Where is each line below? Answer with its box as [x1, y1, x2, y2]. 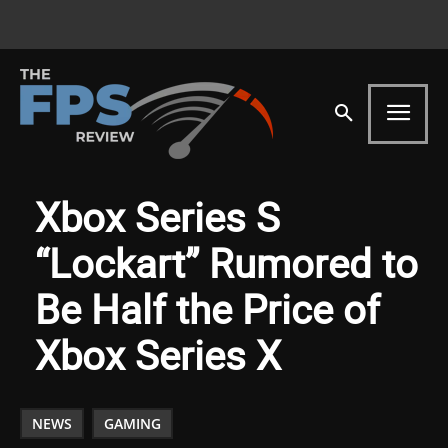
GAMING [104, 413, 161, 433]
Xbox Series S [35, 189, 280, 244]
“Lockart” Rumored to [35, 235, 418, 290]
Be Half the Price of [35, 281, 380, 336]
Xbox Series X [35, 327, 281, 382]
